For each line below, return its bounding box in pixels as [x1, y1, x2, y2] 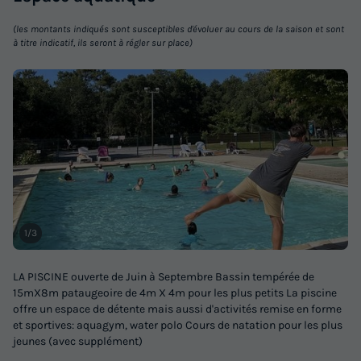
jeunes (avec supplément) [13, 334, 143, 348]
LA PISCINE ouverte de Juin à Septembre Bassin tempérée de [13, 269, 314, 284]
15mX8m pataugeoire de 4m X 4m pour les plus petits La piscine [13, 285, 337, 300]
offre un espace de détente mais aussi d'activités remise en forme [13, 301, 342, 316]
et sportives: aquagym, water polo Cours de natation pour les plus [13, 317, 342, 332]
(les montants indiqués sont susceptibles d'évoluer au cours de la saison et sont [13, 23, 344, 35]
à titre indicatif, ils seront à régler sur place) [13, 36, 193, 48]
